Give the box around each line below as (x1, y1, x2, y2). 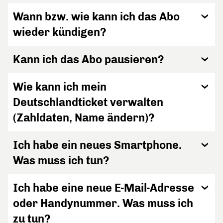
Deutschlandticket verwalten (13, 96, 163, 109)
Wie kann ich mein (13, 80, 107, 94)
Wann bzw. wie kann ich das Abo (13, 10, 180, 23)
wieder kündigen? (13, 25, 107, 39)
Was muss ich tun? (13, 154, 110, 167)
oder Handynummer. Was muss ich (13, 197, 193, 210)
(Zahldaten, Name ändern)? (13, 111, 155, 124)
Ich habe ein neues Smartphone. (13, 138, 182, 152)
